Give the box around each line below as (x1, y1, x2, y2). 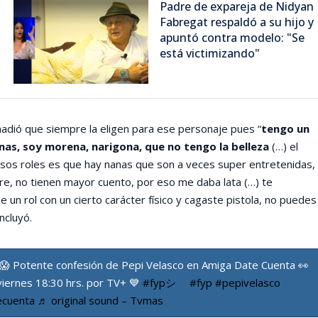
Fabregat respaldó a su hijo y (159, 13, 314, 30)
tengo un (261, 121, 309, 136)
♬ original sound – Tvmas (37, 292, 163, 307)
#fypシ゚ (142, 275, 187, 290)
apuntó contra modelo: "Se (159, 29, 305, 45)
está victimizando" (159, 45, 260, 61)
